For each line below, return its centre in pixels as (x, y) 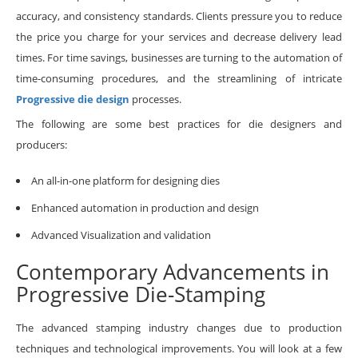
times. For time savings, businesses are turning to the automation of (179, 57)
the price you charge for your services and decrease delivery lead (179, 36)
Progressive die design (73, 99)
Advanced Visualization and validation (121, 235)
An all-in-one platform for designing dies (125, 180)
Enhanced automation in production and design (145, 207)
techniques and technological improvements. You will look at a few (179, 348)
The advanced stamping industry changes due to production (179, 327)
